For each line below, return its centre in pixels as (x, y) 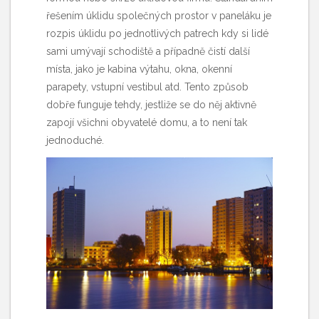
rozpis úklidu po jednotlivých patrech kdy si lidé (157, 34)
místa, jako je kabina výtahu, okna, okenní (139, 69)
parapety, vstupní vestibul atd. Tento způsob (147, 87)
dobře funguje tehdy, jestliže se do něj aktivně (151, 105)
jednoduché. (75, 141)
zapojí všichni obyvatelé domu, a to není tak (147, 123)
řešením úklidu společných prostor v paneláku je (159, 16)
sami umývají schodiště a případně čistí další (148, 52)
